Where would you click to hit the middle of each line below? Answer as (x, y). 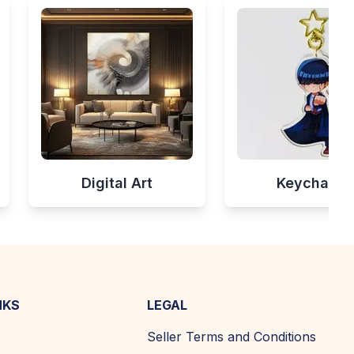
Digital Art (117, 183)
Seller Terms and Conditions (231, 336)
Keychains (313, 183)
